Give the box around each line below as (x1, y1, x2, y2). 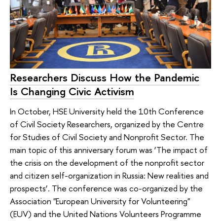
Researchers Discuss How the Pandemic (10, 70, 199, 85)
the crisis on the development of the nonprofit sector (10, 156, 204, 168)
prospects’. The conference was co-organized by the (10, 182, 203, 194)
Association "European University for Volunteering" (10, 195, 190, 207)
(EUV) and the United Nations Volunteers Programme (10, 208, 201, 220)
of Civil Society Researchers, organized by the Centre (10, 118, 204, 130)
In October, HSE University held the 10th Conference (10, 105, 204, 117)
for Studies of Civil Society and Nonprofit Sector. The (10, 131, 204, 143)
